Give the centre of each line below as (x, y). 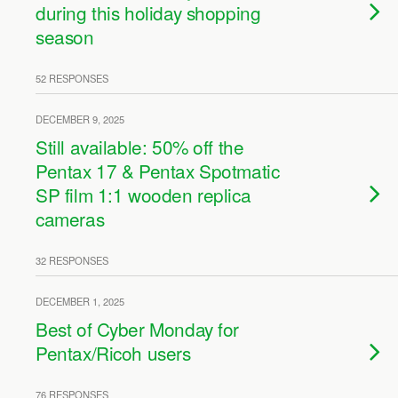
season (65, 36)
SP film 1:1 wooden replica (143, 195)
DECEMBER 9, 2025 (80, 119)
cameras (70, 219)
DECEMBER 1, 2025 (80, 301)
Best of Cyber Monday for (138, 329)
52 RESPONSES (72, 78)
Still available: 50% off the (140, 147)
